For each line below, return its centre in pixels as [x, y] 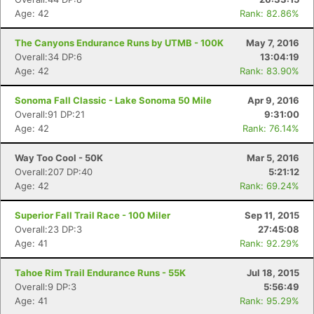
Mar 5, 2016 [273, 158]
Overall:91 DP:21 [50, 114]
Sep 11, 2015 [272, 215]
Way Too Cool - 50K [59, 158]
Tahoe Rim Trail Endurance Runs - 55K [100, 273]
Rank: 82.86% [269, 13]
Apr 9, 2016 [273, 100]
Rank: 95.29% [269, 301]
